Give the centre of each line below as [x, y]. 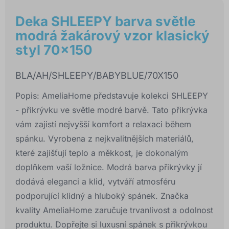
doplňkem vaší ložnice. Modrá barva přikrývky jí [109, 167]
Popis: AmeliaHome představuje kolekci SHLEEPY [112, 96]
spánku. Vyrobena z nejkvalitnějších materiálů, [105, 139]
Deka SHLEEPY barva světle [105, 21]
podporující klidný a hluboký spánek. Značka [102, 196]
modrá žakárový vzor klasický [112, 36]
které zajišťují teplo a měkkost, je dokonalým [102, 153]
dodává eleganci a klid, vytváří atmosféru [95, 182]
